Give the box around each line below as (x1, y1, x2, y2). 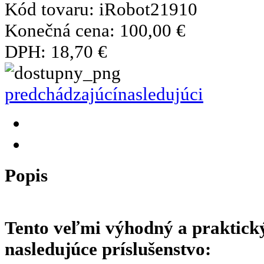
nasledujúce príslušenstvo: (5, 238, 211, 259)
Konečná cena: (5, 19, 120, 41)
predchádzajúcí (5, 83, 118, 104)
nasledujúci (118, 83, 203, 104)
